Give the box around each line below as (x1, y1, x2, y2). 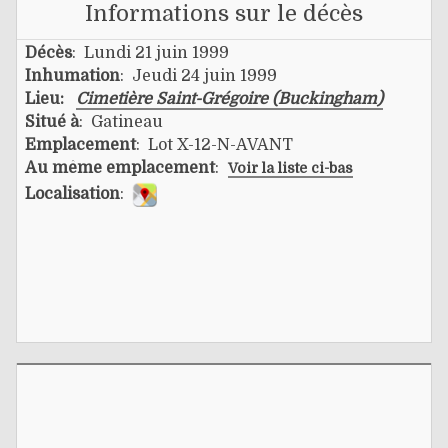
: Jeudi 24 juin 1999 (120, 66, 277, 85)
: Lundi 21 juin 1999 (72, 43, 229, 62)
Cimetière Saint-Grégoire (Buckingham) (76, 89, 383, 108)
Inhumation (25, 66, 120, 85)
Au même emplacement (25, 158, 215, 177)
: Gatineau (79, 112, 163, 131)
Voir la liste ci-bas (228, 159, 353, 176)
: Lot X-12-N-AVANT (136, 135, 293, 154)
